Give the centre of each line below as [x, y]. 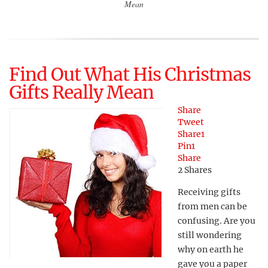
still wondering [210, 235]
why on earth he [211, 249]
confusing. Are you [217, 221]
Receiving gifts [209, 192]
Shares [198, 170]
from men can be [212, 206]
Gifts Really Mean [81, 92]
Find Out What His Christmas [130, 74]
